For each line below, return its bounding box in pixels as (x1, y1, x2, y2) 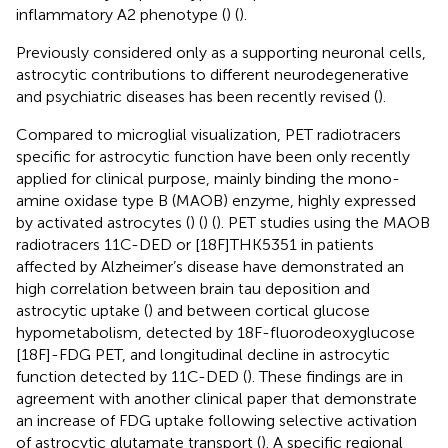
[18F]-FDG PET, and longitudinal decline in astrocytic (16, 344, 390, 364)
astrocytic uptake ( (16, 300, 148, 320)
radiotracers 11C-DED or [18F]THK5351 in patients (16, 234, 374, 254)
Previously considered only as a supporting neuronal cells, (16, 42, 426, 62)
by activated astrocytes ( (16, 212, 190, 232)
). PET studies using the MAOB (216, 212, 430, 232)
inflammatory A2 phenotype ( (16, 4, 226, 24)
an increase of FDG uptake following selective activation (16, 410, 417, 430)
